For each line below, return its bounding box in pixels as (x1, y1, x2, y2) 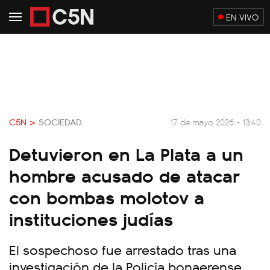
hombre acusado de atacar (9, 162, 240, 188)
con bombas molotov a (9, 183, 204, 210)
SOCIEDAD (39, 115, 82, 128)
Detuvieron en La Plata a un (9, 140, 243, 166)
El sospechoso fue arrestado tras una (9, 240, 236, 259)
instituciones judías (9, 205, 173, 231)
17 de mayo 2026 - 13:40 (170, 115, 261, 128)
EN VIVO (226, 11, 259, 23)
